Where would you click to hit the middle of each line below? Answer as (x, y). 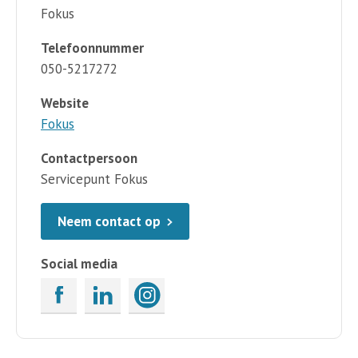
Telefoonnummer (92, 48)
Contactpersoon (89, 158)
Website (65, 103)
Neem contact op (109, 221)
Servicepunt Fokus (94, 179)
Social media (79, 263)
